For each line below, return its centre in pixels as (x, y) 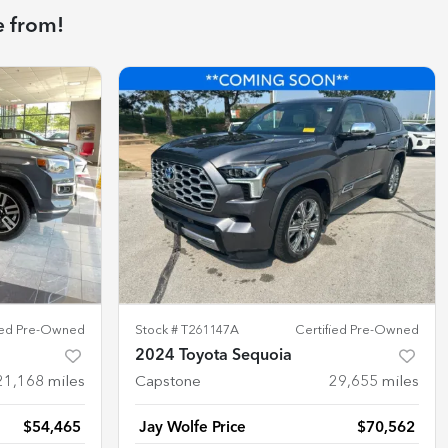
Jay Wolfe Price (192, 427)
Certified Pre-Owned (357, 330)
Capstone (168, 382)
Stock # (158, 330)
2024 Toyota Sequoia (213, 355)
